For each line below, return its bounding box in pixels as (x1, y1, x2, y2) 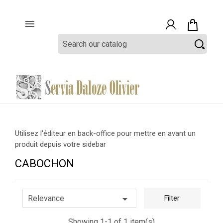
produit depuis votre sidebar (15, 140, 106, 149)
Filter (164, 194, 180, 203)
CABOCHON (15, 157, 74, 170)
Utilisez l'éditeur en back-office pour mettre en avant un (15, 129, 196, 138)
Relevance (28, 194, 64, 203)
